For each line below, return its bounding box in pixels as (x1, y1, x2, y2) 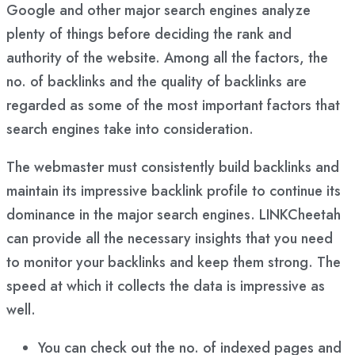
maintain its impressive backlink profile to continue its (6, 181, 341, 201)
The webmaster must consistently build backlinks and (6, 157, 339, 177)
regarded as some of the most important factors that (6, 95, 340, 116)
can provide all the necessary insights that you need (6, 228, 333, 249)
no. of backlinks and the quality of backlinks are (6, 71, 307, 92)
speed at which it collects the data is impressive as (6, 276, 325, 296)
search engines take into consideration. (6, 119, 254, 139)
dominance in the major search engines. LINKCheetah (6, 204, 341, 225)
